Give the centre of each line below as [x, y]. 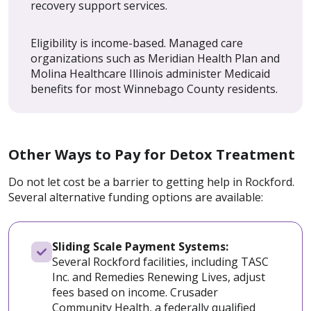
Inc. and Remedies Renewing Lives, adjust [159, 277]
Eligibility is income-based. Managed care [137, 43]
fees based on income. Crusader [135, 293]
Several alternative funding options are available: [136, 197]
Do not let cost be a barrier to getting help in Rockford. [151, 182]
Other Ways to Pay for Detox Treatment [152, 155]
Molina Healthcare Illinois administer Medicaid [150, 74]
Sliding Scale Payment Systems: [142, 247]
